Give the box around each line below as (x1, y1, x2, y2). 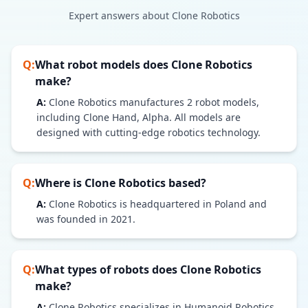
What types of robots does (35, 262, 180, 277)
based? (166, 175, 206, 190)
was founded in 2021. (36, 212, 135, 225)
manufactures (117, 96, 187, 109)
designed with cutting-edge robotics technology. (36, 126, 261, 139)
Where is (35, 175, 85, 190)
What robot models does (35, 57, 171, 72)
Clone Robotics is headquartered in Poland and (49, 197, 267, 210)
